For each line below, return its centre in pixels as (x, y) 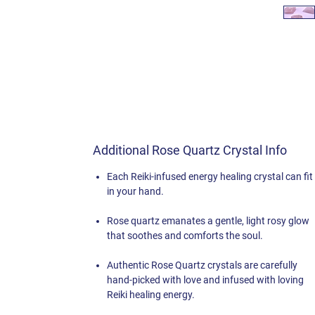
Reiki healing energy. (151, 295)
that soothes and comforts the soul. (185, 236)
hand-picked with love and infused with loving (205, 280)
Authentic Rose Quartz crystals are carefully (202, 265)
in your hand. (135, 191)
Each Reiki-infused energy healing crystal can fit (210, 176)
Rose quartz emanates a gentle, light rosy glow (208, 221)
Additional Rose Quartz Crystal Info (190, 150)
